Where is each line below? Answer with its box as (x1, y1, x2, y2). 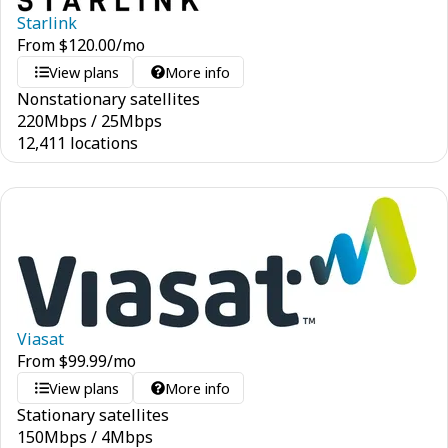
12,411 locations (17, 132, 138, 154)
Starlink (17, 12, 77, 34)
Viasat (17, 328, 64, 350)
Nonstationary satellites (17, 88, 200, 110)
